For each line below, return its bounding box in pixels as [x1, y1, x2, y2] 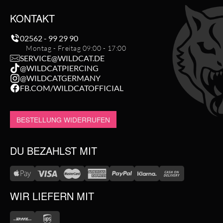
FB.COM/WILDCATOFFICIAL [20, 83, 123, 93]
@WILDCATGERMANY [20, 73, 101, 83]
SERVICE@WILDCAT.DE [20, 53, 105, 63]
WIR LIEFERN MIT [10, 189, 94, 204]
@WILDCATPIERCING [20, 63, 99, 73]
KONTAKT [10, 11, 55, 26]
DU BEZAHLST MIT [10, 143, 97, 158]
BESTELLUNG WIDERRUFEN [16, 114, 110, 125]
